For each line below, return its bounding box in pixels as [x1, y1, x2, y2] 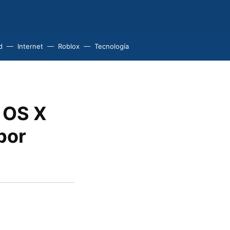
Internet [17, 42, 43, 50]
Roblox [58, 42, 80, 50]
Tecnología [94, 42, 129, 50]
